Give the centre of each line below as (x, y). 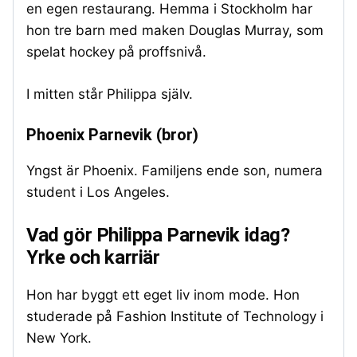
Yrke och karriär (93, 257)
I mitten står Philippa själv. (110, 94)
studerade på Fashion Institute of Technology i (175, 316)
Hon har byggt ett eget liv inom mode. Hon (163, 294)
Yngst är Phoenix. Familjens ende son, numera (175, 171)
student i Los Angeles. (98, 192)
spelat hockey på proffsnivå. (116, 52)
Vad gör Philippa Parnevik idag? (158, 235)
